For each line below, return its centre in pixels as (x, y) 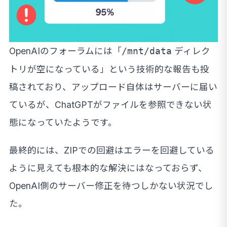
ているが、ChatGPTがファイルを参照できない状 (110, 105)
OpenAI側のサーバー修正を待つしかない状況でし (111, 186)
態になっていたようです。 (63, 123)
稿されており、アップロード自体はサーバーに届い (113, 87)
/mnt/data (147, 51)
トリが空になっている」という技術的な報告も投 (109, 69)
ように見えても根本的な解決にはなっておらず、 (108, 168)
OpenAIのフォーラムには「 (65, 51)
